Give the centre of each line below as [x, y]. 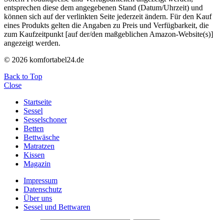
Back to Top [23, 77]
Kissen [34, 155]
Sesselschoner [45, 120]
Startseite [38, 102]
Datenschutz [43, 190]
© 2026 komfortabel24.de [44, 60]
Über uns [38, 198]
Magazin [37, 164]
